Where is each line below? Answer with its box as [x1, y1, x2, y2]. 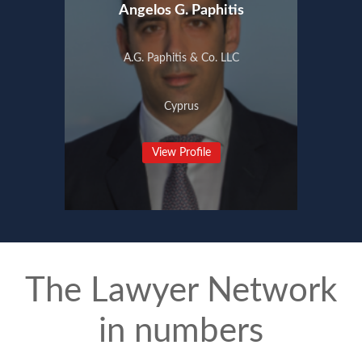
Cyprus [163, 101, 199, 112]
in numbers [99, 314, 263, 348]
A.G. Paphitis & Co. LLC [123, 53, 239, 64]
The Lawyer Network [25, 274, 337, 308]
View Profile [151, 147, 211, 158]
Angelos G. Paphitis [118, 3, 244, 18]
